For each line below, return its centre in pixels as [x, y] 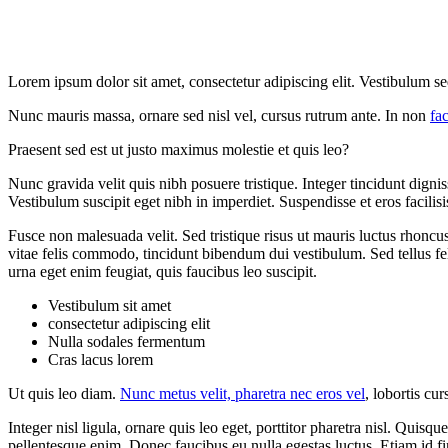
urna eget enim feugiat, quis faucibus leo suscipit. [162, 272]
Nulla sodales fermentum [126, 342]
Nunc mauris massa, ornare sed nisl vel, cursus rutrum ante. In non [219, 116]
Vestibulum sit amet [109, 306]
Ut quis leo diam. [64, 394]
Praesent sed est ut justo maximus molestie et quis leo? [178, 150]
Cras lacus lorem [100, 360]
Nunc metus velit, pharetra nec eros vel [242, 394]
